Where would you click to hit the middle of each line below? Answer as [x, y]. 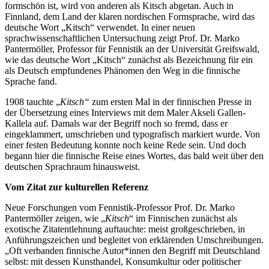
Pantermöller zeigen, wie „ [55, 218]
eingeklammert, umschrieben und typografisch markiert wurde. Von [132, 134]
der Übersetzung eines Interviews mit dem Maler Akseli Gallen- [125, 112]
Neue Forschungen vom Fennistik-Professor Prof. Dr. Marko [120, 207]
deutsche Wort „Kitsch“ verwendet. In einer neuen [100, 27]
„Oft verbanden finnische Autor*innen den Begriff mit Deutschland [132, 250]
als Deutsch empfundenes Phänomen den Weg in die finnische [122, 70]
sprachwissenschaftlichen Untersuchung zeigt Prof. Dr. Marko [122, 38]
